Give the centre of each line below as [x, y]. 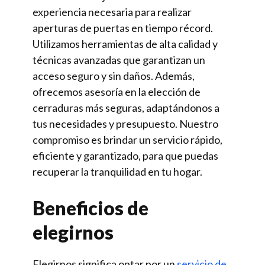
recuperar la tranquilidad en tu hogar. [117, 172]
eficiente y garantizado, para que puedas [125, 156]
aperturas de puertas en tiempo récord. [123, 28]
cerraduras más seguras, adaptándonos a [126, 108]
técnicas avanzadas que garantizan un [119, 60]
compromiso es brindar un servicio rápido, [127, 140]
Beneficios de [91, 208]
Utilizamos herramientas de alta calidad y [125, 44]
